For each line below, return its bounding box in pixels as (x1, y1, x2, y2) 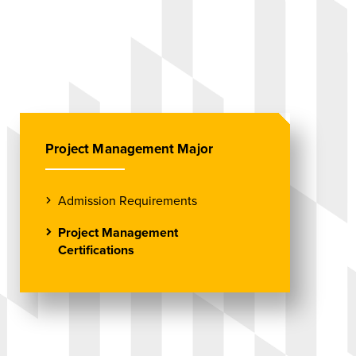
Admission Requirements (58, 193, 197, 209)
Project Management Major (45, 141, 214, 157)
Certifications (58, 242, 134, 258)
